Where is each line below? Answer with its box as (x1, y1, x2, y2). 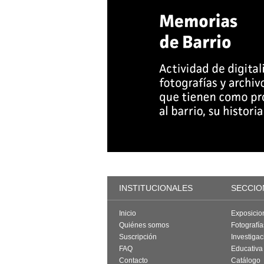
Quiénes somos (119, 221, 169, 229)
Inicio (119, 209, 136, 217)
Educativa (231, 245, 263, 253)
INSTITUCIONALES (119, 183, 193, 193)
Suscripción (119, 233, 157, 241)
